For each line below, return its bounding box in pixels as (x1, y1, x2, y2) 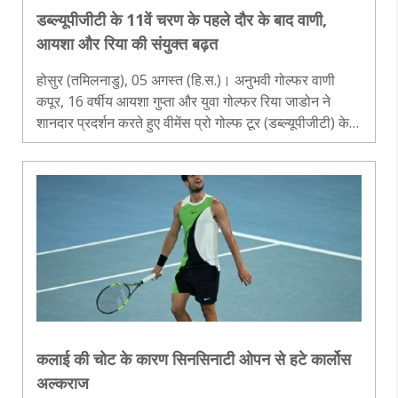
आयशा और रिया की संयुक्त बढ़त (36, 32, 218, 54)
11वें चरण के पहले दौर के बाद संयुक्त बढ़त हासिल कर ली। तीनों (36, 133, 336, 154)
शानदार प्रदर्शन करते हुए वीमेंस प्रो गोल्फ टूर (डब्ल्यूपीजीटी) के (36, 112, 349, 132)
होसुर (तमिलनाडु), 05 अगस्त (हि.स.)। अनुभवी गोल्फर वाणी (36, 69, 335, 90)
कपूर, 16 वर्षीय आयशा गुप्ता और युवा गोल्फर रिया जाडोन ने (36, 91, 330, 111)
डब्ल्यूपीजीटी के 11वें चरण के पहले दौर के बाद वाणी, (36, 8, 327, 30)
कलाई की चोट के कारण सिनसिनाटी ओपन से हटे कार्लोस (36, 347, 351, 370)
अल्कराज (36, 371, 89, 394)
